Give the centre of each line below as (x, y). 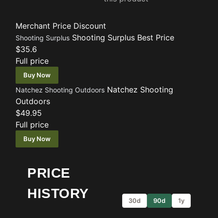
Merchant (33, 26)
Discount (90, 26)
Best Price (156, 37)
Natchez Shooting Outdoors (60, 90)
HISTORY (58, 193)
